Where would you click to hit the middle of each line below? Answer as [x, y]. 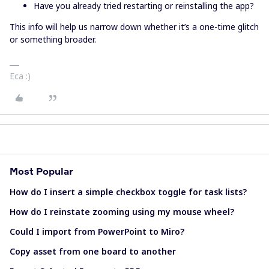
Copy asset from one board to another [93, 251]
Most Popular [41, 171]
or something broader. [53, 39]
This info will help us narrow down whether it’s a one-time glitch [134, 27]
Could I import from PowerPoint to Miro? [97, 231]
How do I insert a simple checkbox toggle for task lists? [128, 192]
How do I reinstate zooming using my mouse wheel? [122, 212]
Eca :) [20, 76]
